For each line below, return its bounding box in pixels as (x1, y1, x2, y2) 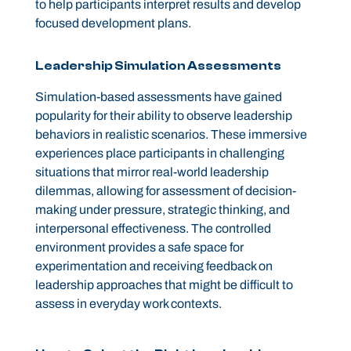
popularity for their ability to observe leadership (34, 109, 292, 123)
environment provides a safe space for (34, 241, 244, 255)
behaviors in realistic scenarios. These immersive (34, 128, 307, 142)
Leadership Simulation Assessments (34, 59, 281, 74)
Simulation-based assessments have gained (34, 90, 282, 104)
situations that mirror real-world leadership (34, 165, 269, 179)
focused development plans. (34, 16, 191, 31)
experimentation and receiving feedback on (34, 259, 273, 273)
